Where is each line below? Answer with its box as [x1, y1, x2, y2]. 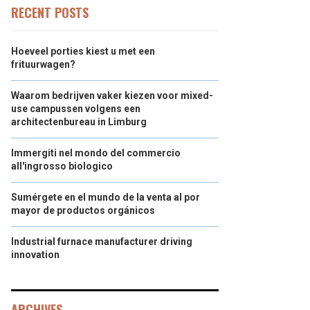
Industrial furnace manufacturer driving [11, 236, 192, 247]
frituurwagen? [11, 59, 75, 70]
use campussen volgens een [11, 103, 140, 114]
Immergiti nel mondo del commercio [11, 147, 181, 158]
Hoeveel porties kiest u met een [11, 46, 155, 57]
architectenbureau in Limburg [11, 116, 147, 127]
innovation [11, 249, 60, 260]
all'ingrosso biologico [11, 161, 113, 172]
